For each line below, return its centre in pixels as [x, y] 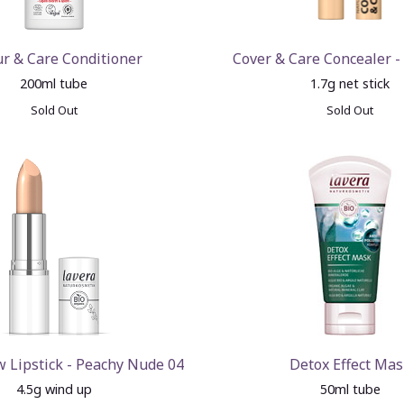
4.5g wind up [54, 389]
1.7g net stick [350, 83]
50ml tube [350, 389]
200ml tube [54, 83]
